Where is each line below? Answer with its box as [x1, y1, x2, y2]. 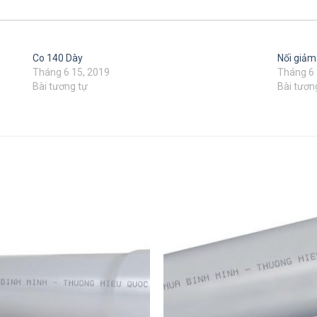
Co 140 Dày [32, 52, 83, 64]
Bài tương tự [32, 80, 88, 92]
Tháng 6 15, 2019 [32, 66, 110, 78]
